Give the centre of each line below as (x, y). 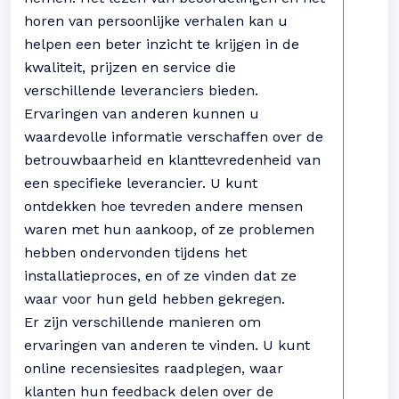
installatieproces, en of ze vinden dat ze (160, 276)
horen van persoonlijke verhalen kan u (156, 21)
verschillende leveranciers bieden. (141, 90)
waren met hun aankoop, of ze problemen (169, 229)
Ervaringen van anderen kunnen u (142, 114)
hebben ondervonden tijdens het (135, 252)
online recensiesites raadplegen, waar (154, 368)
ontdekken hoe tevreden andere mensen (163, 206)
